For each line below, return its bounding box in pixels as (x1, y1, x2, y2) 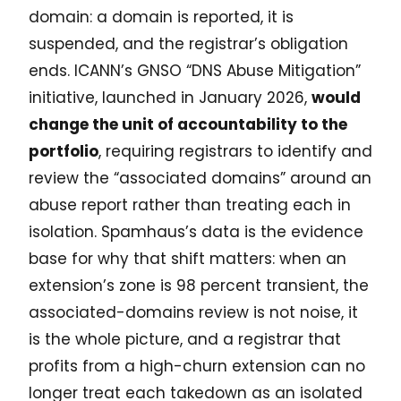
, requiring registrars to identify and (98, 141, 372, 163)
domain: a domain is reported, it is (29, 6, 294, 29)
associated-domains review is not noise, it (29, 302, 358, 324)
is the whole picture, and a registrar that (29, 328, 341, 351)
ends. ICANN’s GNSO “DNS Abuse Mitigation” (29, 60, 361, 82)
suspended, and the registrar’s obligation (29, 33, 348, 55)
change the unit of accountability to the (29, 114, 347, 136)
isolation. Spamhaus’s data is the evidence (29, 221, 363, 243)
